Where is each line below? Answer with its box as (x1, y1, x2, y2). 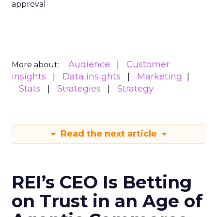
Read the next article (58, 128, 159, 139)
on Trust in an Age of (12, 190, 202, 212)
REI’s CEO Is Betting (12, 171, 192, 193)
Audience (68, 59, 110, 70)
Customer (126, 59, 170, 70)
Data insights (62, 71, 121, 82)
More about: (12, 60, 59, 69)
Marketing (137, 71, 182, 82)
